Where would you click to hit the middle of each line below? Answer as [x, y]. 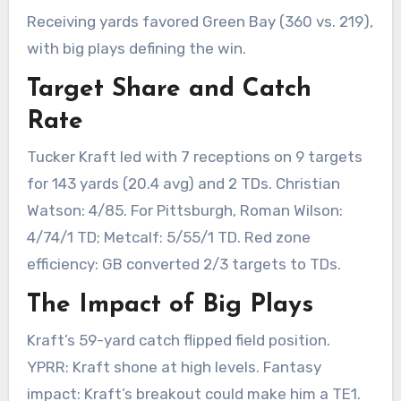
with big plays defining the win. [136, 48]
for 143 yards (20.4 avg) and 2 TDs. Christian [183, 184]
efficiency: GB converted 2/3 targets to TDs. [183, 264]
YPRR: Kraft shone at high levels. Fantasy [174, 367]
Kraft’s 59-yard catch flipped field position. [178, 341]
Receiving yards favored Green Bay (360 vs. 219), [200, 21]
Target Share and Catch [169, 89]
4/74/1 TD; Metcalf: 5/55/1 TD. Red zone [168, 238]
